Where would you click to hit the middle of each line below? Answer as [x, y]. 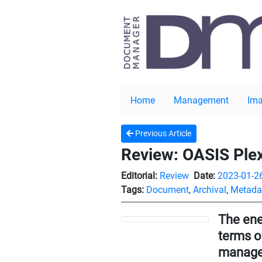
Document [168, 190]
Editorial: [139, 176]
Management [201, 101]
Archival [210, 190]
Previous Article [162, 134]
